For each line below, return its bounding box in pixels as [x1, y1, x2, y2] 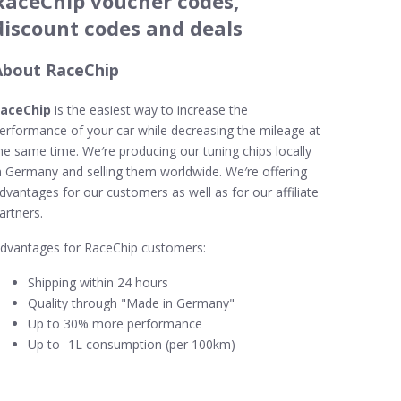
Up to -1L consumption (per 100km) [28, 336, 235, 353]
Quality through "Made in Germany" [28, 294, 235, 311]
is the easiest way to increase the [51, 101, 248, 118]
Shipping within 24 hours [28, 274, 168, 291]
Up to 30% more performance [28, 315, 202, 332]
